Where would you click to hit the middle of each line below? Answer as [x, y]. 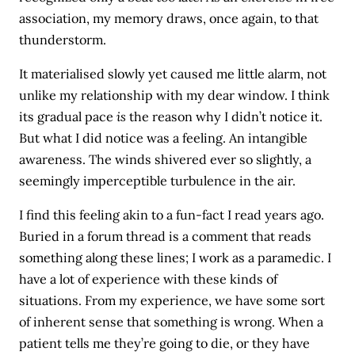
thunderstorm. [63, 39]
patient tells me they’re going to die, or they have [165, 343]
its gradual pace [68, 116]
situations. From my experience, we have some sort [172, 300]
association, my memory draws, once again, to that [169, 18]
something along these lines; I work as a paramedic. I [176, 258]
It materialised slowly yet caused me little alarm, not [173, 73]
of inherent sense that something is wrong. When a [172, 322]
